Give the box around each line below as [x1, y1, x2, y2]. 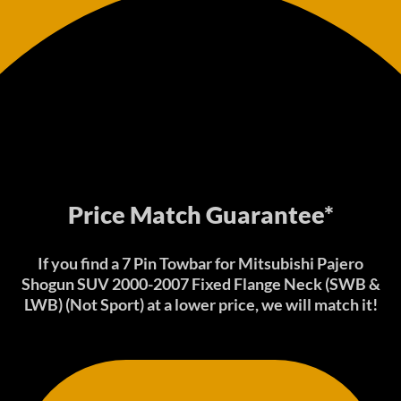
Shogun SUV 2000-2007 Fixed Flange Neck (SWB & [21, 273, 380, 294]
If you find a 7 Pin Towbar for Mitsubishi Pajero [38, 252, 363, 273]
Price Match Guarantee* [67, 199, 334, 229]
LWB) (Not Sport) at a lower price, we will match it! [23, 294, 378, 314]
